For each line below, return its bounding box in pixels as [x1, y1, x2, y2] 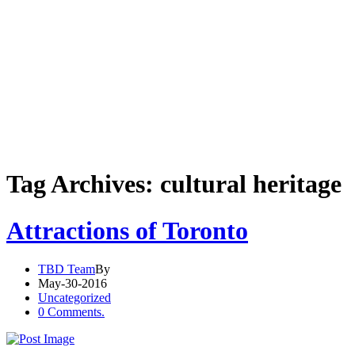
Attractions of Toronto [6, 216, 248, 245]
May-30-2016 [38, 277, 107, 291]
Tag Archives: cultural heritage [6, 170, 342, 199]
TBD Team [38, 262, 95, 277]
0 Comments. [38, 305, 105, 319]
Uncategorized [38, 291, 111, 305]
